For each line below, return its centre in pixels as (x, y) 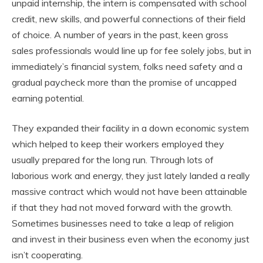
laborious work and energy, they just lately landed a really (131, 176)
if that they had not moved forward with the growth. (122, 207)
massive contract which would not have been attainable (129, 191)
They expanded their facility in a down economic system (130, 128)
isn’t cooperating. (47, 255)
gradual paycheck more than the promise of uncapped (124, 82)
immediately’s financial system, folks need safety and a (127, 66)
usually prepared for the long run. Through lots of (113, 160)
